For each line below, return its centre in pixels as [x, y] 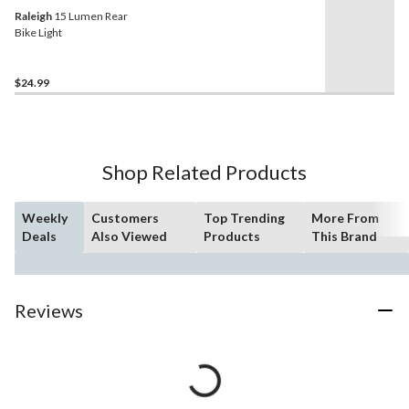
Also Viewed [130, 236]
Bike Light [38, 33]
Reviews [49, 311]
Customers [126, 218]
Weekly [45, 218]
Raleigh [33, 16]
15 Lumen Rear [90, 16]
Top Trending [244, 218]
